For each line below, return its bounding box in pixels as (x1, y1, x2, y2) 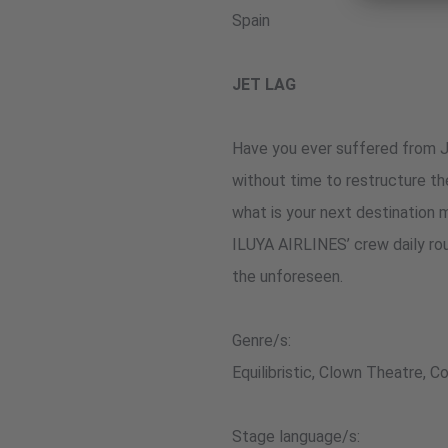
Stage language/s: (232, 427, 360, 446)
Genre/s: (232, 331, 291, 350)
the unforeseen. (232, 267, 343, 286)
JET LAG (232, 75, 296, 94)
